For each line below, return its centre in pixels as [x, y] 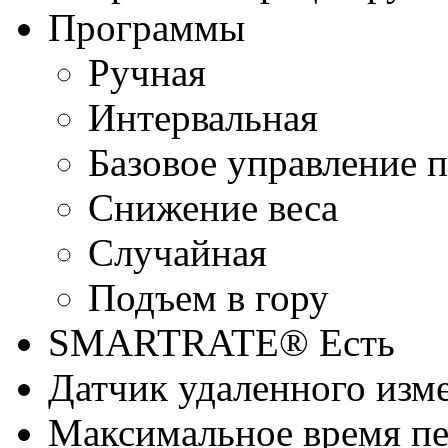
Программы [146, 27]
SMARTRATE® [178, 342]
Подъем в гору [208, 297]
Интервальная [203, 117]
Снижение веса [213, 207]
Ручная [147, 72]
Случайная [177, 252]
